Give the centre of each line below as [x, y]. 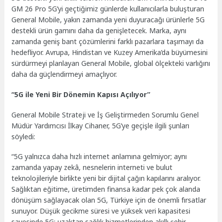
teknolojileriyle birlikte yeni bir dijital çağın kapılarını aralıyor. [106, 178]
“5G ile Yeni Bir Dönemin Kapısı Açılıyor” [81, 94]
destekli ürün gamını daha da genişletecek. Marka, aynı [99, 31]
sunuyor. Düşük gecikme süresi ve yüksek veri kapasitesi [101, 211]
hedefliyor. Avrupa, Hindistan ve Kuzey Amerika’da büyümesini [110, 53]
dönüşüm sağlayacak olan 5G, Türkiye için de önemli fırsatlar [109, 200]
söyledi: [24, 136]
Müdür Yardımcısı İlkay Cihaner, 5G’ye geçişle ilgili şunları [101, 125]
